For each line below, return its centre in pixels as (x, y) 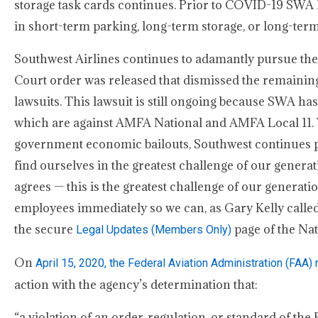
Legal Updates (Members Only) (154, 230)
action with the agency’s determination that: (136, 285)
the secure (45, 229)
